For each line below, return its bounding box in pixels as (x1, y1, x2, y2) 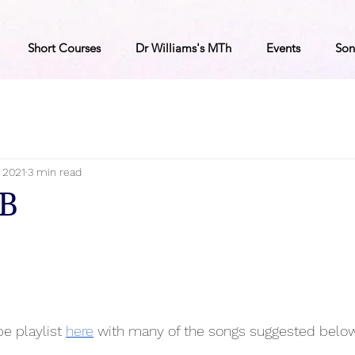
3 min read (28, 165, 82, 178)
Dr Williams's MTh (136, 40, 231, 55)
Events (266, 40, 300, 55)
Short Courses (28, 40, 101, 55)
